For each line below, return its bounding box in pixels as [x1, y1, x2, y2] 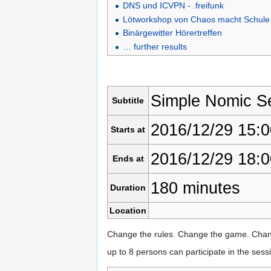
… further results [123, 41, 188, 51]
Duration [110, 183, 146, 193]
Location [109, 206, 146, 216]
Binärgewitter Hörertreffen [123, 28, 223, 38]
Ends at [112, 154, 144, 164]
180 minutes [150, 178, 240, 198]
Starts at [111, 125, 145, 135]
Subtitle [112, 96, 144, 106]
